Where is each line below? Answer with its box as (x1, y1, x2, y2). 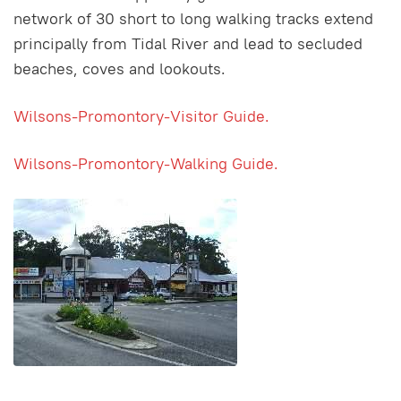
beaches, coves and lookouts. (13, 57, 226, 79)
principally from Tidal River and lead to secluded (13, 32, 363, 54)
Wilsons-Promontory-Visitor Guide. (13, 105, 269, 126)
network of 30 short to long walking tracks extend (13, 7, 373, 29)
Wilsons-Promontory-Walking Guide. (13, 152, 278, 174)
